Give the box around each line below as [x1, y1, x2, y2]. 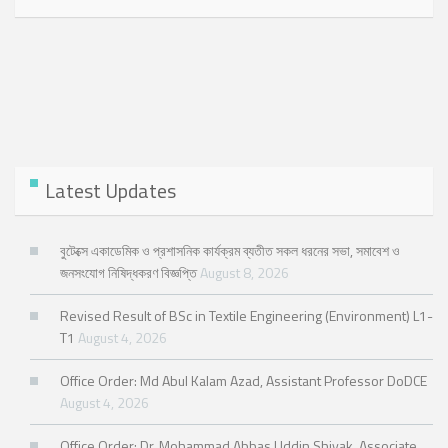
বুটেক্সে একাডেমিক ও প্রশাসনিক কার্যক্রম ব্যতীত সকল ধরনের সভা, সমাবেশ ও [60, 240, 400, 262]
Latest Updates [45, 175, 176, 207]
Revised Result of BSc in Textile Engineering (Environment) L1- [60, 305, 433, 327]
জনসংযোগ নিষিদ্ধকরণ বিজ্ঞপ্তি [60, 262, 197, 284]
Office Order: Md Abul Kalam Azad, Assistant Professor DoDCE [60, 370, 427, 392]
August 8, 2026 [200, 262, 289, 284]
